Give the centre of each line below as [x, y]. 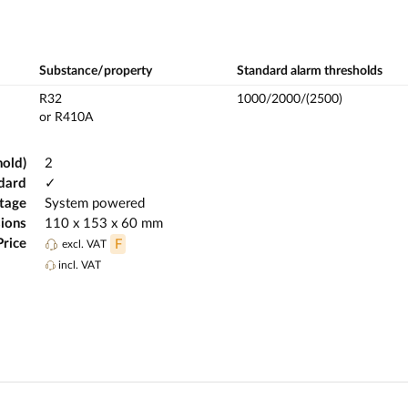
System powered [95, 204]
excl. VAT [84, 245]
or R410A [66, 118]
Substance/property [96, 71]
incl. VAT [78, 265]
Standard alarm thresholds [310, 71]
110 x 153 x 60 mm [104, 224]
